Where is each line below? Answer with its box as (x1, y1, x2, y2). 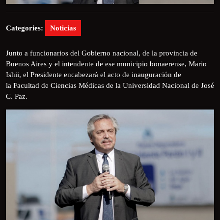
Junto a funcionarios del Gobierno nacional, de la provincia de (6, 49, 197, 57)
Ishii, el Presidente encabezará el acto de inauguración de (6, 70, 181, 79)
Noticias (50, 24, 76, 32)
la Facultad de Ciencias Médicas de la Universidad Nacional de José (6, 81, 214, 89)
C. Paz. (6, 92, 27, 100)
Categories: (6, 24, 43, 32)
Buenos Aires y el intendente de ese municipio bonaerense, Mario (6, 59, 207, 68)
